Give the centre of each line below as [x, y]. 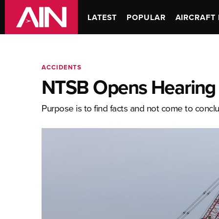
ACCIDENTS [62, 67]
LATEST [102, 17]
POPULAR [146, 17]
